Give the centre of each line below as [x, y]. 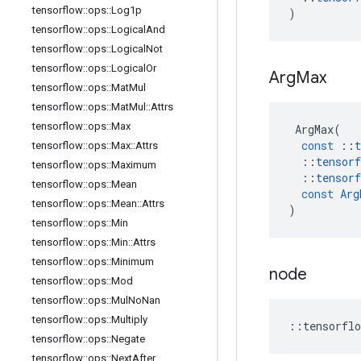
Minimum [133, 261]
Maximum [134, 165]
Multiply [129, 320]
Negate [128, 339]
